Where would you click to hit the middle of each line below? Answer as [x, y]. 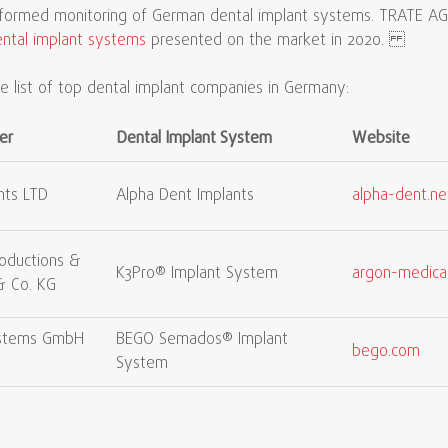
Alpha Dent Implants [185, 196]
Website [381, 139]
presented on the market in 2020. [275, 41]
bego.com [386, 352]
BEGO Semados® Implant [202, 340]
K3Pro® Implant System [197, 274]
